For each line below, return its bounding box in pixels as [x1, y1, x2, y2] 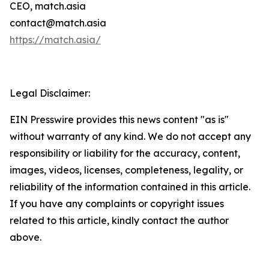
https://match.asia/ [10, 34, 101, 46]
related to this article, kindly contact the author [10, 214, 229, 227]
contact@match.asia [10, 17, 106, 29]
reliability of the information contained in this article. [10, 181, 250, 193]
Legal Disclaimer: [10, 87, 90, 100]
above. [10, 231, 41, 244]
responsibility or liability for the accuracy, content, [10, 147, 240, 160]
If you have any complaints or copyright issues [10, 198, 224, 210]
